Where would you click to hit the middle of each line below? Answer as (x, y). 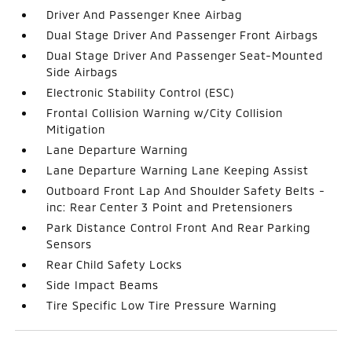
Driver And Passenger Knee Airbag (145, 14)
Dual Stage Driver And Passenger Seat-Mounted (185, 55)
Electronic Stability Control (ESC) (141, 92)
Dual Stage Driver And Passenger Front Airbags (183, 35)
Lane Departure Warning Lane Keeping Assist (178, 170)
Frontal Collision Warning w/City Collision (165, 112)
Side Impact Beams (103, 284)
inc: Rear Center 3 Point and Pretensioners (170, 207)
